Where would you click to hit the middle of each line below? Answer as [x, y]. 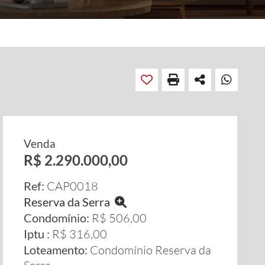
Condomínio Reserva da [150, 250]
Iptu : [37, 234]
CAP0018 [72, 186]
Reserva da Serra [70, 202]
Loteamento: [56, 250]
